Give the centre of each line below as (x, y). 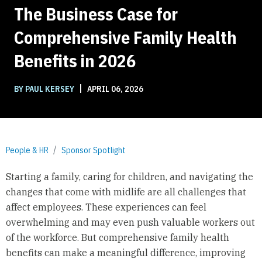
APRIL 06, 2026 (114, 89)
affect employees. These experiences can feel (106, 207)
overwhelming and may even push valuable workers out (130, 223)
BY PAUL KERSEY (45, 89)
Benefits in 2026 (75, 60)
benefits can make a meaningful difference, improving (125, 253)
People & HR (27, 150)
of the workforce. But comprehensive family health (117, 238)
